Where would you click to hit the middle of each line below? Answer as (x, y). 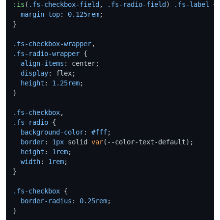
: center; (82, 63)
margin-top (40, 14)
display (34, 73)
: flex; (62, 73)
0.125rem (83, 14)
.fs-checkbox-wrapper (52, 43)
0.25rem (93, 201)
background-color (52, 132)
